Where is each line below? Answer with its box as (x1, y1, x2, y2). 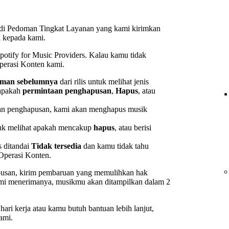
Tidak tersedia (31, 141, 81, 150)
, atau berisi (114, 123, 151, 132)
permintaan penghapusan (22, 86, 111, 95)
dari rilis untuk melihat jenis (58, 77, 149, 86)
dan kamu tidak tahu (81, 141, 149, 150)
